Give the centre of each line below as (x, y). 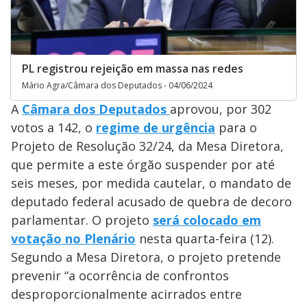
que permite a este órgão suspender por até (143, 164)
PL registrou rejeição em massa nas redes (133, 68)
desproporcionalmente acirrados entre (126, 294)
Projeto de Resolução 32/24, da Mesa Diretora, (147, 146)
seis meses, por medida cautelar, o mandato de (151, 183)
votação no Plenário (73, 238)
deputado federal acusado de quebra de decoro (151, 201)
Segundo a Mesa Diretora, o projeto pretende (146, 257)
